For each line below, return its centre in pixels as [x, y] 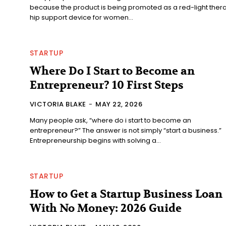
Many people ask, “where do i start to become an [110, 120]
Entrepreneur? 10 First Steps [106, 85]
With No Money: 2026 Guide [105, 208]
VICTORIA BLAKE [58, 104]
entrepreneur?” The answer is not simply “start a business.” [125, 130]
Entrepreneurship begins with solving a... [95, 140]
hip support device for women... [81, 17]
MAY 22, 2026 [119, 104]
